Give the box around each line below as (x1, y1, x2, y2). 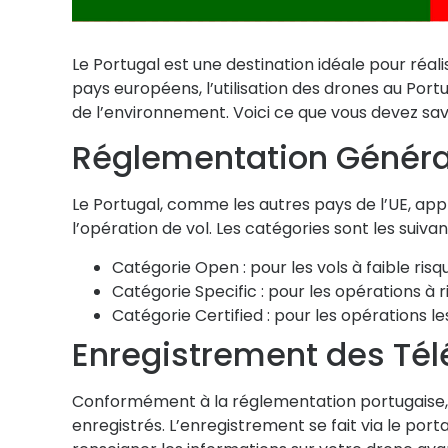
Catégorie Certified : (112, 303, 270, 327)
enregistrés (72, 413, 162, 437)
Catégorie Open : (112, 255, 246, 279)
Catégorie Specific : (112, 279, 264, 303)
